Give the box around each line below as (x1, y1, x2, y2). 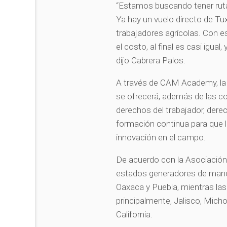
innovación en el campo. (116, 132, 208, 142)
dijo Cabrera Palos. (116, 55, 190, 65)
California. (116, 209, 153, 219)
